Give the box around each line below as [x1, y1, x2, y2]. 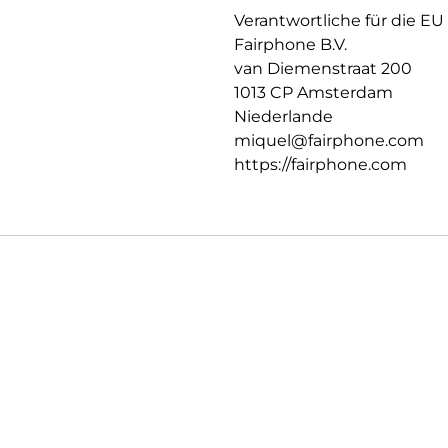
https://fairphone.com [234, 154, 407, 174]
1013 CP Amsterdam [234, 82, 393, 102]
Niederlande [234, 106, 333, 126]
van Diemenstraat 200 [234, 58, 412, 78]
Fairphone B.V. [234, 34, 347, 54]
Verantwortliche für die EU [234, 10, 444, 30]
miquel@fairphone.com [234, 130, 424, 150]
